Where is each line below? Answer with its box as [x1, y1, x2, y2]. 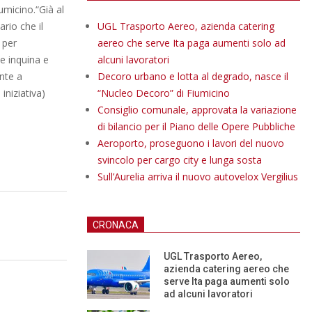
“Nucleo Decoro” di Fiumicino [97, 86, 230, 100]
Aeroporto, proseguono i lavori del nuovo [97, 136, 284, 150]
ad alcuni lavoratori [164, 288, 253, 299]
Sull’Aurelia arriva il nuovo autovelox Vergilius [97, 170, 298, 183]
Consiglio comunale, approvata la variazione [97, 103, 297, 116]
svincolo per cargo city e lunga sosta [97, 153, 262, 166]
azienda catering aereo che [164, 263, 289, 274]
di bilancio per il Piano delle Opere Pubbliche [97, 120, 295, 133]
